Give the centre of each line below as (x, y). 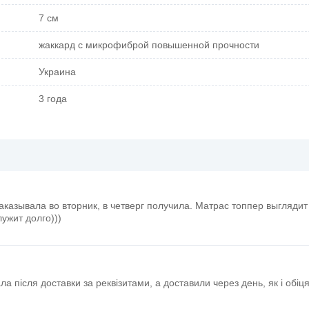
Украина (57, 71)
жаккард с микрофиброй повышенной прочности (149, 44)
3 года (53, 98)
